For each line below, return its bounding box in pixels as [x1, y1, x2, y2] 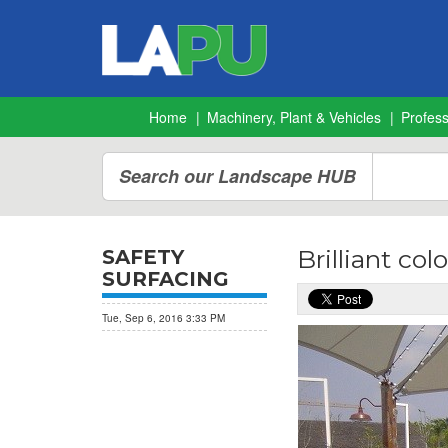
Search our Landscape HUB [119, 163, 356, 189]
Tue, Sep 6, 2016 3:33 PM [102, 311, 225, 325]
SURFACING [102, 267, 229, 291]
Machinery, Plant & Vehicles [207, 107, 381, 127]
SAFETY [102, 245, 184, 269]
